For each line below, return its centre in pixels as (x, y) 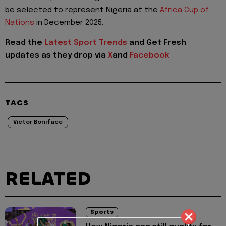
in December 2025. (70, 22)
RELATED (48, 179)
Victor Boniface (38, 122)
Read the (25, 43)
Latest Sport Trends (87, 43)
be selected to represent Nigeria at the (82, 10)
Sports (102, 213)
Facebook (150, 56)
